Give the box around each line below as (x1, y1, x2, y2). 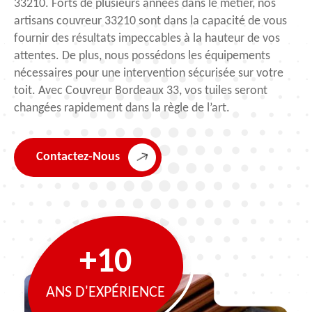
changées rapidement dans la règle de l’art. (14, 101, 230, 115)
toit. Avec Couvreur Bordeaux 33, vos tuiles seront (14, 84, 267, 97)
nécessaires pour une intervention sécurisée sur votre (14, 66, 283, 80)
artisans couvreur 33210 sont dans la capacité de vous (14, 14, 287, 28)
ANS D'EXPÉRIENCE (46, 284, 165, 301)
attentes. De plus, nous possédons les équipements (14, 49, 270, 63)
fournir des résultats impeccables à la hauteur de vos (14, 31, 280, 45)
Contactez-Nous (36, 150, 120, 164)
